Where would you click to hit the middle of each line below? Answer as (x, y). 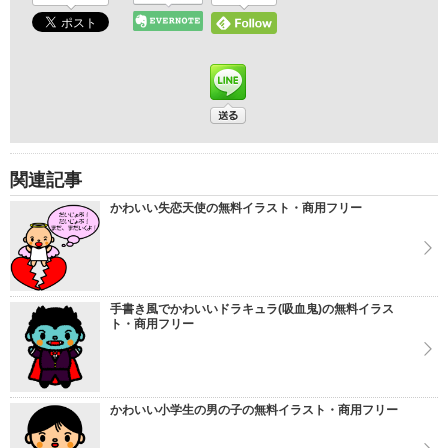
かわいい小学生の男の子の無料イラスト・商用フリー (254, 410)
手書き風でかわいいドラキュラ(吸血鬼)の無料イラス (252, 309)
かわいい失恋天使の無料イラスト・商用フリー (236, 208)
